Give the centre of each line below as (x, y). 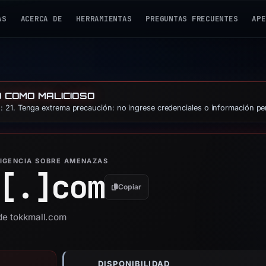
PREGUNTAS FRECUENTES (192, 19)
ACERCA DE (41, 19)
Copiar (130, 186)
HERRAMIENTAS (104, 19)
